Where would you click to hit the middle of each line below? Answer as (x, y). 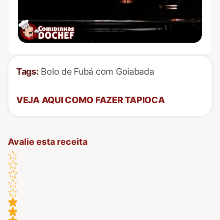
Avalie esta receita (48, 142)
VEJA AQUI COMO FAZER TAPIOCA (91, 100)
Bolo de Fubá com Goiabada (96, 72)
